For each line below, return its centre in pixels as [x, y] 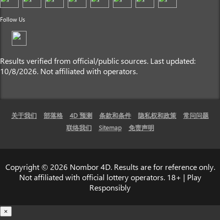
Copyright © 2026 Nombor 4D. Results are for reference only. [110, 167]
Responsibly [110, 188]
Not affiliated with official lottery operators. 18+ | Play [110, 177]
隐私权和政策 [157, 115]
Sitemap [110, 128]
